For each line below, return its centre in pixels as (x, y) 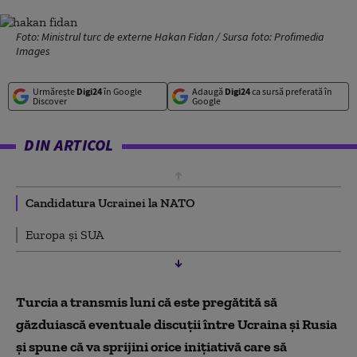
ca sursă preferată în (291, 91)
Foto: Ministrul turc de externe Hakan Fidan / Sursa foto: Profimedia (170, 37)
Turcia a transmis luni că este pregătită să (147, 302)
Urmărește (55, 91)
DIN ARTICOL (69, 145)
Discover (50, 101)
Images (33, 51)
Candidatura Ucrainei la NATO (110, 203)
